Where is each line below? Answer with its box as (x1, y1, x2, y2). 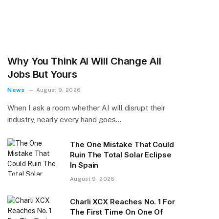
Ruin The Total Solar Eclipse (70, 150, 172, 159)
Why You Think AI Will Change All (7, 55, 161, 67)
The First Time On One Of (70, 207, 163, 217)
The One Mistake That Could (70, 139, 175, 149)
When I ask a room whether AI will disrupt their (7, 103, 165, 112)
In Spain (70, 160, 99, 170)
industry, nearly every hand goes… (7, 115, 121, 124)
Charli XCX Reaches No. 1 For (70, 197, 175, 206)
